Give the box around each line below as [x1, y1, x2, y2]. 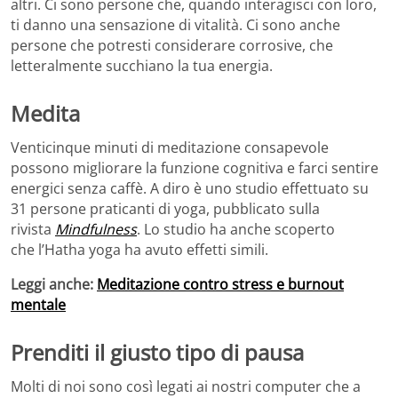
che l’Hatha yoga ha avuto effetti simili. [11, 239, 268, 259]
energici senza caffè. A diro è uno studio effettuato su [11, 178, 369, 198]
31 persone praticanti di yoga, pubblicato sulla [11, 198, 320, 219]
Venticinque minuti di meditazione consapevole [11, 137, 329, 157]
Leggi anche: [11, 274, 97, 294]
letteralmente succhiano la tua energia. [11, 56, 273, 76]
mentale [11, 294, 66, 314]
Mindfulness [55, 219, 137, 239]
